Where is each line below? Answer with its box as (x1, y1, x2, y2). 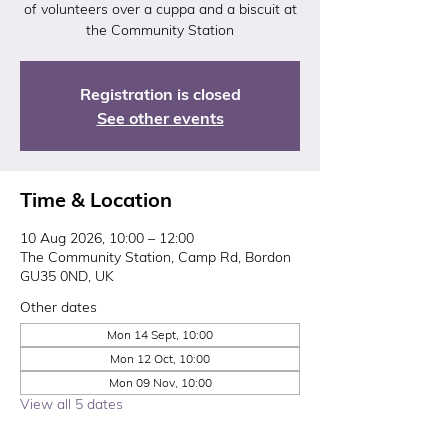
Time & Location (20, 187, 172, 212)
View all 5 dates (20, 395, 123, 413)
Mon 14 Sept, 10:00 (107, 327, 213, 342)
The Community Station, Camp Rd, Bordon (20, 248, 291, 266)
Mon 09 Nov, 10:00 (108, 375, 212, 390)
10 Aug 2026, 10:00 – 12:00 (20, 229, 194, 247)
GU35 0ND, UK (20, 267, 114, 285)
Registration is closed (79, 84, 241, 104)
